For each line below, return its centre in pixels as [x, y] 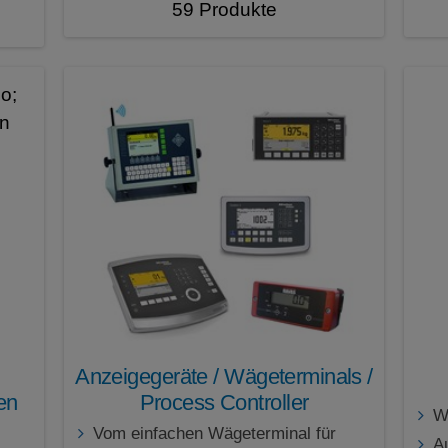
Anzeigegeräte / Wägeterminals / [224, 377]
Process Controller [224, 403]
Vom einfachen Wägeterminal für [214, 434]
